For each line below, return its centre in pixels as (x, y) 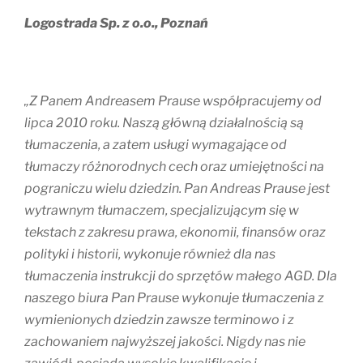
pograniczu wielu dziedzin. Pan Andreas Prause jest (177, 189)
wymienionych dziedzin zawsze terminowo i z (159, 320)
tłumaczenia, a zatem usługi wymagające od (156, 145)
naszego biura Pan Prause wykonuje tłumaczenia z (174, 298)
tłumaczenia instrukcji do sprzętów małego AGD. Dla (181, 276)
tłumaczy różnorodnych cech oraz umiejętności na (174, 167)
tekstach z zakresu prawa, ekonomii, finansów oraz (175, 233)
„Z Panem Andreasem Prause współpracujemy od (173, 101)
